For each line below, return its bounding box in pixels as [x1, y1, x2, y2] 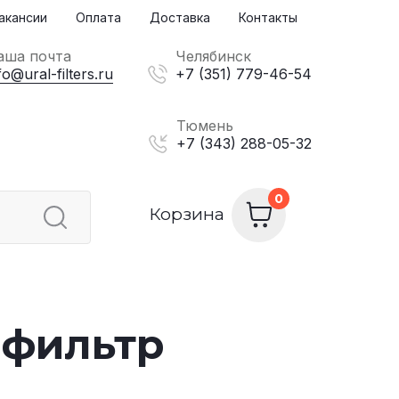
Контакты [239, 10, 297, 25]
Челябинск [175, 47, 251, 65]
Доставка [150, 10, 210, 25]
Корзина [149, 204, 225, 225]
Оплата [76, 10, 121, 25]
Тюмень [176, 117, 233, 134]
